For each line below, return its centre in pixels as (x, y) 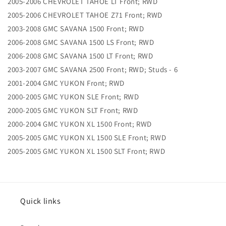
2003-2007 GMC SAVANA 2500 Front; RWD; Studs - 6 (93, 70)
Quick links (41, 201)
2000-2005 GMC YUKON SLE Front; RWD (73, 97)
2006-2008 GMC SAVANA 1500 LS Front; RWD (81, 42)
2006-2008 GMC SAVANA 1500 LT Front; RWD (80, 56)
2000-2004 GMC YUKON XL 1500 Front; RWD (80, 124)
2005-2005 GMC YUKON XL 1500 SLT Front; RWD (87, 151)
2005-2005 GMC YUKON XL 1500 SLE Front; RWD (87, 138)
